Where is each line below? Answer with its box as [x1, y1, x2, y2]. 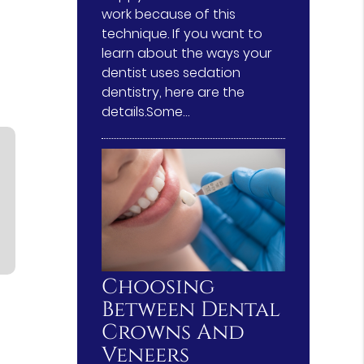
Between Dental [102, 295, 281, 324]
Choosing [102, 272, 215, 301]
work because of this [102, 5, 236, 24]
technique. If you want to [102, 24, 263, 44]
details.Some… [102, 102, 190, 122]
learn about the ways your [102, 44, 273, 63]
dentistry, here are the [102, 83, 245, 102]
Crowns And [102, 318, 245, 347]
